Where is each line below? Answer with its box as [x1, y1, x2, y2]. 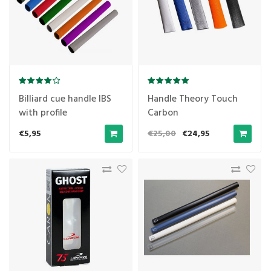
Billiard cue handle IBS [18, 92, 111, 106]
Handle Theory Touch [148, 92, 238, 106]
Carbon [148, 106, 178, 120]
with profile [18, 106, 67, 120]
